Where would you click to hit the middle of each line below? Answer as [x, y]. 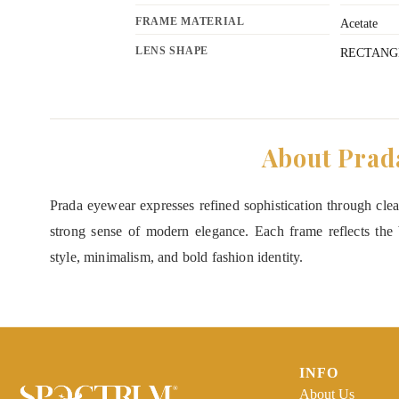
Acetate [359, 23]
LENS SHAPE [172, 51]
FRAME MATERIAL [190, 21]
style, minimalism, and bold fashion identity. [177, 256]
